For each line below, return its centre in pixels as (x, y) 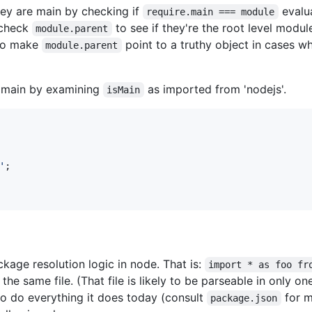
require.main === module (211, 11)
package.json (244, 298)
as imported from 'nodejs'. (215, 89)
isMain (124, 89)
